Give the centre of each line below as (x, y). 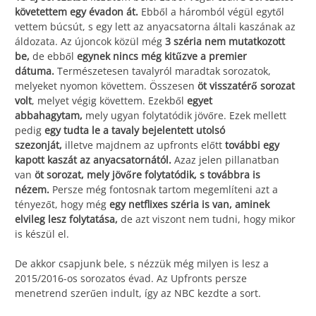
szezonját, (40, 145)
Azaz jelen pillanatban (227, 160)
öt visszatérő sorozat (246, 86)
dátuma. (36, 71)
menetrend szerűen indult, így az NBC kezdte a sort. (138, 293)
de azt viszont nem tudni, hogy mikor (208, 219)
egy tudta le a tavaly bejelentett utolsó (135, 130)
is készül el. (42, 234)
